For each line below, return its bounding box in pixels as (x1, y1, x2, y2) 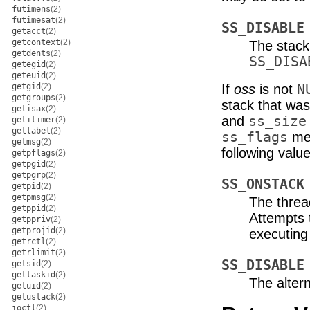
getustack (12, 292, 55, 302)
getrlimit (12, 248, 55, 257)
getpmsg (12, 192, 46, 202)
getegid (12, 60, 46, 69)
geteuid (12, 71, 46, 80)
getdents (12, 48, 51, 58)
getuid (12, 281, 41, 291)
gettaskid (12, 270, 55, 280)
